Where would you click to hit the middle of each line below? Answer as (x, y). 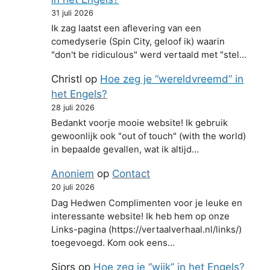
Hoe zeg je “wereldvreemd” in (172, 79)
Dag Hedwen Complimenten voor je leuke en (147, 203)
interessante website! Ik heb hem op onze (141, 216)
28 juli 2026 (73, 107)
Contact (131, 174)
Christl (67, 79)
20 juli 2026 (73, 187)
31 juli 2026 (73, 13)
